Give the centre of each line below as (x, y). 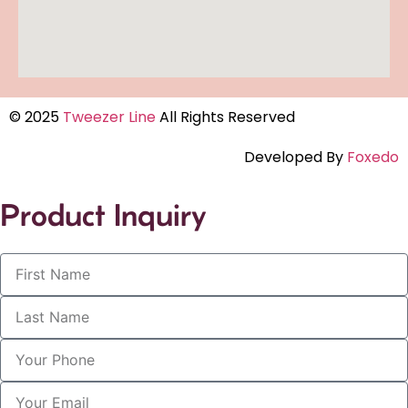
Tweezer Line (109, 117)
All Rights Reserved (225, 117)
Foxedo (371, 157)
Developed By (294, 157)
